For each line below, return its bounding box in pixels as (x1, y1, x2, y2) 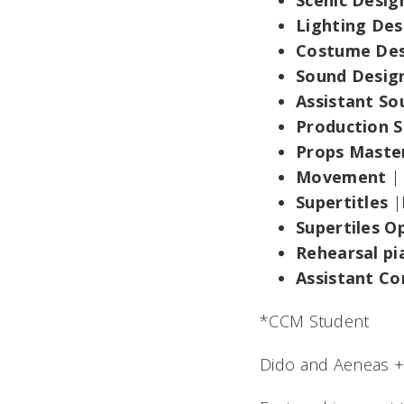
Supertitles (296, 191, 389, 213)
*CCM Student (260, 310, 370, 332)
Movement (296, 166, 391, 188)
